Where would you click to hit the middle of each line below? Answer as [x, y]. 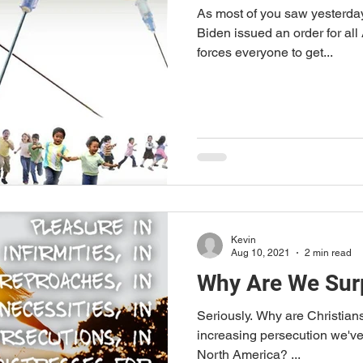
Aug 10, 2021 [261, 253]
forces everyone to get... [265, 52]
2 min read [328, 253]
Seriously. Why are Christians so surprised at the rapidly [226, 315]
